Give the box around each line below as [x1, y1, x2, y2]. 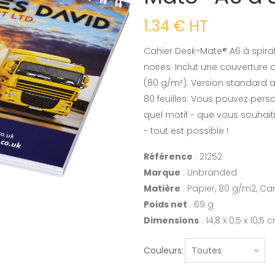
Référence [144, 150, 193, 163]
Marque [144, 166, 180, 179]
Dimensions [144, 214, 199, 227]
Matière [144, 182, 180, 195]
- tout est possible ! [144, 125, 228, 137]
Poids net [144, 198, 187, 211]
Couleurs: [144, 244, 184, 257]
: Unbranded [180, 166, 237, 179]
